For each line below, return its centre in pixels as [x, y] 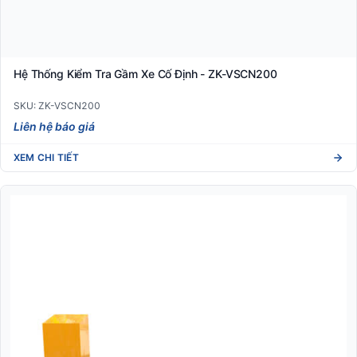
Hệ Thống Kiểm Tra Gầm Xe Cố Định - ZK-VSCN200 [146, 73]
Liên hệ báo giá [54, 126]
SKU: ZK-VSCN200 [57, 106]
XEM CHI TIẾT [46, 157]
